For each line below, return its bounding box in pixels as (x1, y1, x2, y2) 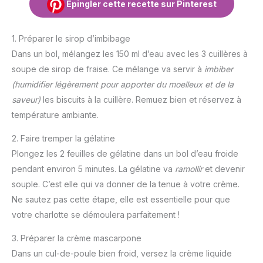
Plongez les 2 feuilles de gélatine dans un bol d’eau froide (12, 148, 238, 159)
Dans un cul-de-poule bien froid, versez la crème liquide (12, 248, 232, 258)
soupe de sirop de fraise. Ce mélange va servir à (12, 63, 204, 74)
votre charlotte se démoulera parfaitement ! (12, 209, 180, 220)
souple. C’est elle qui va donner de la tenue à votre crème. (12, 178, 240, 189)
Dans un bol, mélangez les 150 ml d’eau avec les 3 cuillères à (12, 48, 248, 59)
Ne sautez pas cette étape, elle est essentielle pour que (12, 194, 230, 204)
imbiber (204, 63, 233, 74)
